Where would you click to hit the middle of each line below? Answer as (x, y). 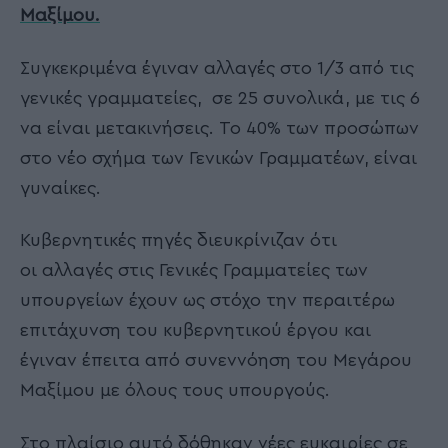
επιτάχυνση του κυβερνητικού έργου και (195, 330)
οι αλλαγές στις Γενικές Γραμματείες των (194, 270)
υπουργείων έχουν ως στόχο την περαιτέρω (207, 300)
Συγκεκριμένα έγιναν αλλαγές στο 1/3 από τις (217, 67)
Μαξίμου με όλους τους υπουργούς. (175, 390)
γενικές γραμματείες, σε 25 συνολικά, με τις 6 (220, 97)
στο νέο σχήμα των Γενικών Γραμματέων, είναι (218, 157)
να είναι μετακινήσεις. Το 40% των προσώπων (219, 127)
